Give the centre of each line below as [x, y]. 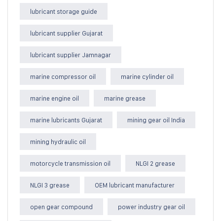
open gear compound [61, 206]
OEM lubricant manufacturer [135, 185]
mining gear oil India [156, 120]
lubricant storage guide [64, 11]
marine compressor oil [63, 76]
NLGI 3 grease [50, 185]
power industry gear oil [151, 206]
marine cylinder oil [147, 76]
